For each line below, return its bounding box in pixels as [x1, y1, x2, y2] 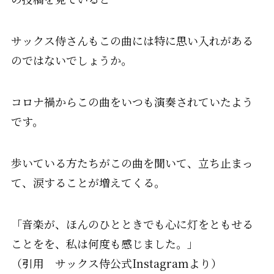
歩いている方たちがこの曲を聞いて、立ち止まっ [10, 154, 253, 171]
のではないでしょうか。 [10, 52, 132, 68]
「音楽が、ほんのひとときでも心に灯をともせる [10, 215, 253, 232]
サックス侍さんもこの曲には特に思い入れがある [10, 32, 253, 49]
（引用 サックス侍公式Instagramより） [10, 254, 222, 271]
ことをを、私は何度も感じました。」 [10, 235, 198, 251]
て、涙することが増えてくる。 [10, 174, 165, 190]
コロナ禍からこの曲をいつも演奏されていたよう [10, 94, 253, 110]
